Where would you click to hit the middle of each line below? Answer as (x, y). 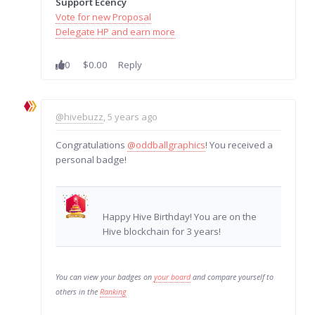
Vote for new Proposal (104, 17)
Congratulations (92, 144)
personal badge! (91, 159)
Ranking (114, 291)
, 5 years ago (131, 116)
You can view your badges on (105, 277)
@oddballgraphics (167, 144)
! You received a (239, 144)
